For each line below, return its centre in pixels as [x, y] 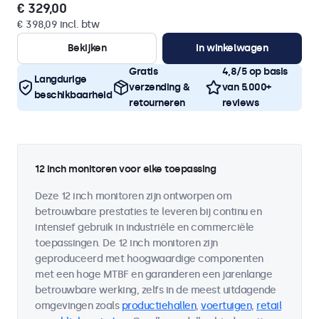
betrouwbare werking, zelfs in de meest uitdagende [156, 290]
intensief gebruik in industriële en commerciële [145, 228]
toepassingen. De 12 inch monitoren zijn [126, 243]
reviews [240, 103]
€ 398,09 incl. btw [58, 25]
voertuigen [226, 306]
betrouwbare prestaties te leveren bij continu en [148, 212]
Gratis [143, 72]
